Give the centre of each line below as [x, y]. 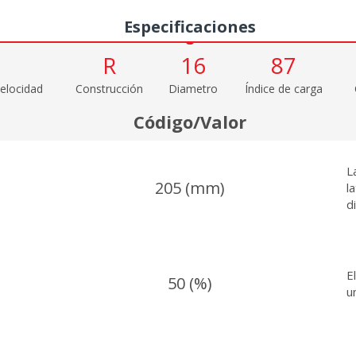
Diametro [193, 88]
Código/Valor [190, 121]
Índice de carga [283, 88]
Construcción [109, 88]
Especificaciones [190, 26]
